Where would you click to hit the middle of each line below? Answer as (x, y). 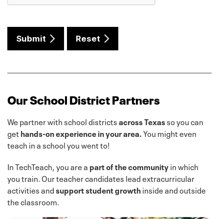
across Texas (142, 121)
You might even (169, 133)
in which (184, 166)
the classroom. (33, 201)
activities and (32, 189)
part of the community (129, 166)
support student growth (98, 189)
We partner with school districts (63, 121)
